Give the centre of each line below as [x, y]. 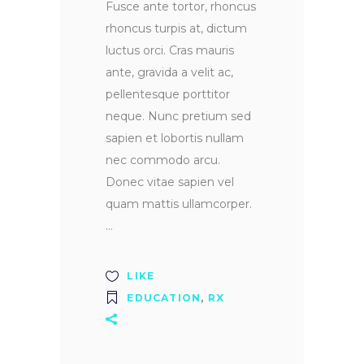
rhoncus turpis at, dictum [176, 29]
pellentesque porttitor [168, 95]
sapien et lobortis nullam [175, 139]
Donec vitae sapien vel [170, 182]
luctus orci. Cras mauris [170, 51]
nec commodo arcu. [163, 160]
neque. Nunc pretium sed [178, 117]
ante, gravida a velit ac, [169, 73]
